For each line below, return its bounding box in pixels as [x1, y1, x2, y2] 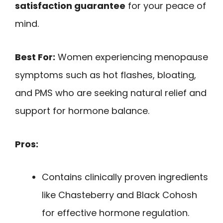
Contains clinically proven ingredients [42, 171, 208, 184]
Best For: [15, 50, 55, 63]
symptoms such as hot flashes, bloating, [15, 68, 196, 81]
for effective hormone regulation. [42, 207, 189, 220]
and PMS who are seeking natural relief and [15, 86, 207, 99]
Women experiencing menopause [55, 50, 208, 63]
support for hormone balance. [15, 104, 149, 117]
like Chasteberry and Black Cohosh [42, 189, 197, 202]
